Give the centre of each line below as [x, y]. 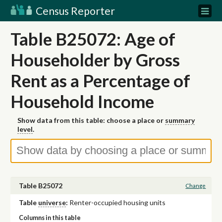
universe [52, 203]
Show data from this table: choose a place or [91, 120]
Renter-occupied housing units [117, 203]
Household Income [82, 101]
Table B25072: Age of [93, 39]
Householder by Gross [95, 59]
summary [180, 120]
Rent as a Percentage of [100, 80]
